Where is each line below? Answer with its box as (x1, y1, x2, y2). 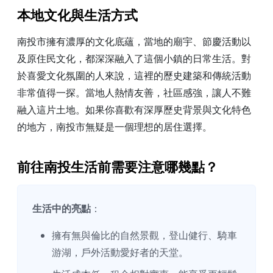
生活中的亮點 (32, 202, 91, 216)
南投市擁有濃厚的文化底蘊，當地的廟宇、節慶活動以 (17, 35, 251, 49)
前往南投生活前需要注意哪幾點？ (17, 158, 218, 177)
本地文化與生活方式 (17, 6, 138, 26)
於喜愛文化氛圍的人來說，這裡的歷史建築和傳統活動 (17, 69, 251, 83)
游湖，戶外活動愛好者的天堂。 (52, 246, 188, 260)
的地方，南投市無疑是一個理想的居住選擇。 (17, 120, 212, 134)
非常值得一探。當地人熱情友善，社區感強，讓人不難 (17, 86, 251, 100)
